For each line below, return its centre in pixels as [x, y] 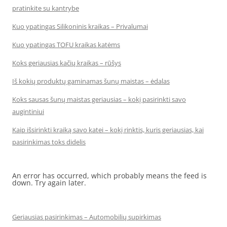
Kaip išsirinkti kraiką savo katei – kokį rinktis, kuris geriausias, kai [108, 130]
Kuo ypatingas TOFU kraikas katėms [66, 45]
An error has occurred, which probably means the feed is [109, 176]
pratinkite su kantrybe [46, 8]
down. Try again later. [49, 183]
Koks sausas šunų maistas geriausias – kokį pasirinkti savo [99, 99]
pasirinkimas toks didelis [49, 142]
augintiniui [28, 111]
